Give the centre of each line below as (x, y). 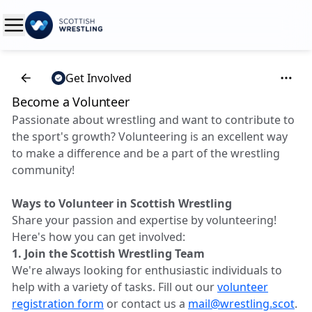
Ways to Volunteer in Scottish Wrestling (122, 203)
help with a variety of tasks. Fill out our (115, 287)
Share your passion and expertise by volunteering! (144, 220)
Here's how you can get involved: (99, 237)
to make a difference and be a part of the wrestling (146, 153)
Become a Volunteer (71, 102)
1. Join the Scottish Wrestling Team (108, 253)
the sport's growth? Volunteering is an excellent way (150, 136)
